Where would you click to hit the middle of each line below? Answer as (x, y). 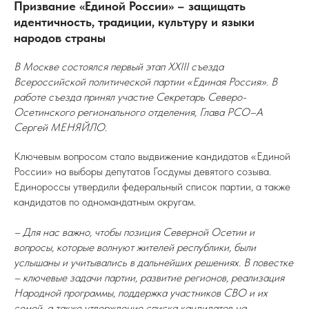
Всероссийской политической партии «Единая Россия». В (146, 82)
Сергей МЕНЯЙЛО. (60, 127)
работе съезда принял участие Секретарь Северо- (130, 97)
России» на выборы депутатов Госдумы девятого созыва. (142, 171)
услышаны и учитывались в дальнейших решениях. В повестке (153, 262)
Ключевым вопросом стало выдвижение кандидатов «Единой (152, 156)
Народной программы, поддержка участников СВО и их (141, 293)
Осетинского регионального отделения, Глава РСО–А (138, 112)
